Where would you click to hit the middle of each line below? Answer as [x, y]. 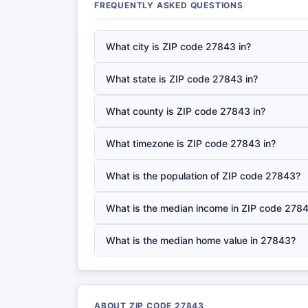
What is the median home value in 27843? [201, 240]
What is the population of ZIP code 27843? [203, 176]
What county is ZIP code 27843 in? [186, 111]
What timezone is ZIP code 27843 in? [191, 143]
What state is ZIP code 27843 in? [182, 79]
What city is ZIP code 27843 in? [178, 46]
